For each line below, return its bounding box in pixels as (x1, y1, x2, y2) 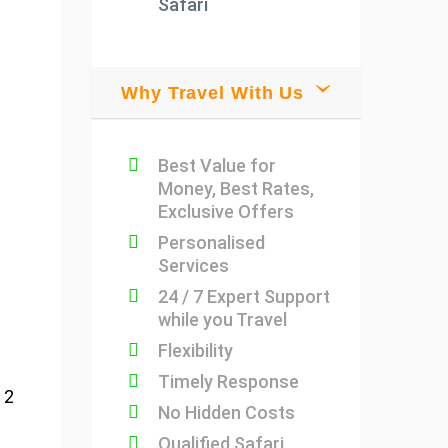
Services (158, 255, 229, 276)
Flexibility (158, 340, 233, 361)
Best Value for (158, 155, 276, 176)
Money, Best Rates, (158, 178, 314, 199)
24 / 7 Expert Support (158, 286, 330, 307)
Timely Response (158, 371, 299, 392)
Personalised (158, 232, 265, 253)
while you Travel (158, 309, 287, 330)
